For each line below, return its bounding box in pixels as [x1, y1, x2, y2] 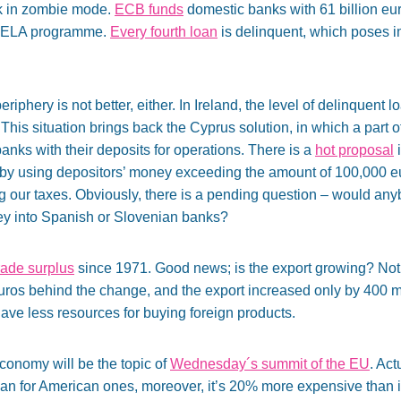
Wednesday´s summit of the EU [170, 356, 370, 372]
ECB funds [115, 2, 183, 18]
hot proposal [315, 142, 394, 158]
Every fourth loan [110, 24, 218, 40]
